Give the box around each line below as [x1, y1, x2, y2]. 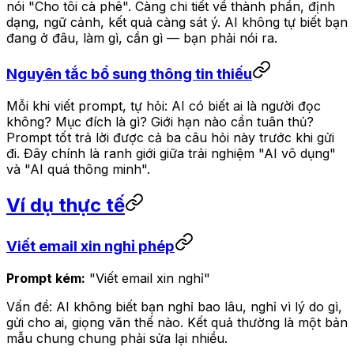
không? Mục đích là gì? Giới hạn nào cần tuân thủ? [6, 114, 314, 130]
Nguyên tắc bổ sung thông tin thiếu [6, 65, 252, 84]
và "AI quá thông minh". [6, 161, 150, 178]
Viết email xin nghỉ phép [6, 236, 175, 255]
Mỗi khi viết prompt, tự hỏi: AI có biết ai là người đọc [6, 98, 321, 115]
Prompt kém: [6, 269, 85, 286]
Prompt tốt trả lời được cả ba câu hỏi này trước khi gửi [6, 130, 334, 146]
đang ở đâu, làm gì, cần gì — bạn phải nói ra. [6, 29, 277, 46]
